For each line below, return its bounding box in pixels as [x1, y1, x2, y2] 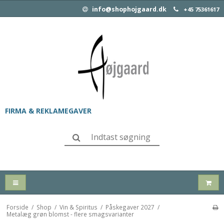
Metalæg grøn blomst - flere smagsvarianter [6, 210, 134, 218]
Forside [6, 203, 28, 211]
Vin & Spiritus [59, 203, 97, 211]
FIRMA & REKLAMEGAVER [5, 106, 91, 115]
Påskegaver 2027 [105, 203, 154, 211]
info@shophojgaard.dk [90, 5, 166, 13]
